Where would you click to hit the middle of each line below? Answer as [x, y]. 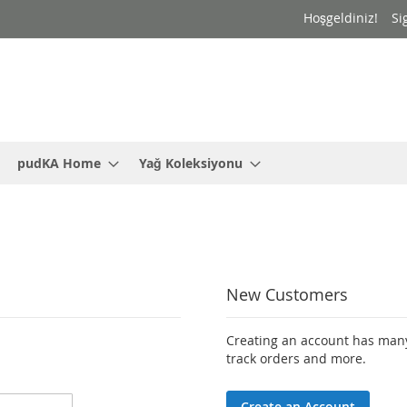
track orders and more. [296, 359]
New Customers [287, 295]
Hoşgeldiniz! [341, 18]
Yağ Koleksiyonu [191, 164]
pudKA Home [59, 164]
